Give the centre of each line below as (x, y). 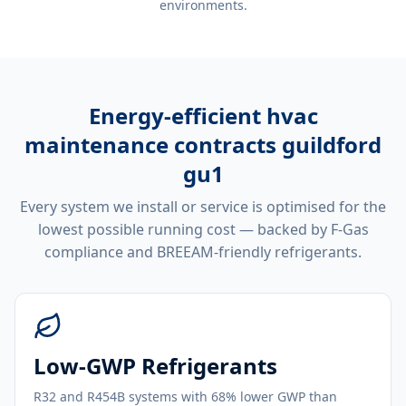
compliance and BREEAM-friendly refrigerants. (203, 252)
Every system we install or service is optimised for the (203, 207)
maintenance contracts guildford (203, 145)
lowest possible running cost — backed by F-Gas (203, 229)
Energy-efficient (177, 116)
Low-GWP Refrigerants (155, 366)
